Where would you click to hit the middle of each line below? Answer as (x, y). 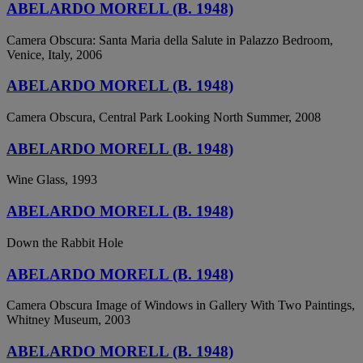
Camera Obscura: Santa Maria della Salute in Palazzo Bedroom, (170, 40)
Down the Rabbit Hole (65, 242)
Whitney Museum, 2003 (68, 320)
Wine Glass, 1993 (52, 180)
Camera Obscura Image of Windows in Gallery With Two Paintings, (181, 305)
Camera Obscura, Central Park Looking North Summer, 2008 (164, 117)
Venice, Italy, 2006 (54, 54)
